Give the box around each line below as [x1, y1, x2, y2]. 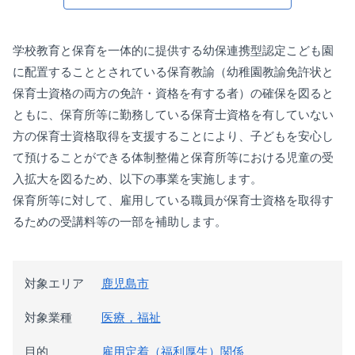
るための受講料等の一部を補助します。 [13, 214, 227, 228]
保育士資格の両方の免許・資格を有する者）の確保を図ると [13, 86, 334, 100]
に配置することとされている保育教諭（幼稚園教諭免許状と [13, 64, 334, 78]
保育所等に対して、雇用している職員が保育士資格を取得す [13, 193, 334, 207]
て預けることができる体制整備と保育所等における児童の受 [13, 150, 334, 164]
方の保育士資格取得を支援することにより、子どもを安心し [13, 128, 334, 143]
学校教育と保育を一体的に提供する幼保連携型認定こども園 [13, 43, 334, 57]
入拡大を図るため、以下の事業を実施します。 [13, 171, 262, 185]
